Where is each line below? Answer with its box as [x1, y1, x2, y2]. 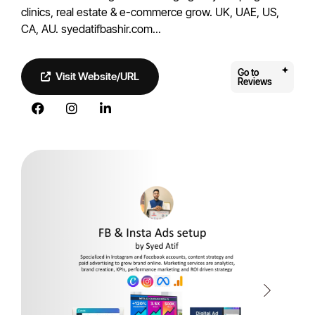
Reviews [238, 75, 272, 87]
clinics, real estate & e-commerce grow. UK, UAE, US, [21, 5, 279, 19]
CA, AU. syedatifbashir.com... [21, 22, 161, 36]
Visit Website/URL [56, 70, 139, 83]
